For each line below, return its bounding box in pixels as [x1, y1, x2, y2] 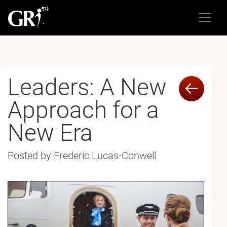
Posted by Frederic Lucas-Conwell [8, 149, 156, 162]
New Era [8, 119, 93, 146]
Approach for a [8, 96, 159, 124]
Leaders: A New [8, 73, 167, 101]
